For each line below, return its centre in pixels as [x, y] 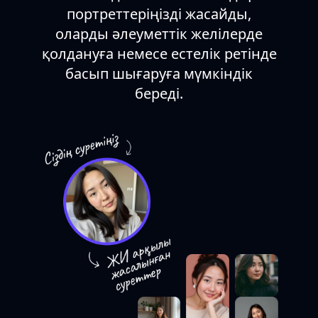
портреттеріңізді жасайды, [159, 14]
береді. [159, 94]
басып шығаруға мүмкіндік [159, 74]
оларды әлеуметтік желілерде [159, 34]
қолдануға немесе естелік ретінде [159, 54]
